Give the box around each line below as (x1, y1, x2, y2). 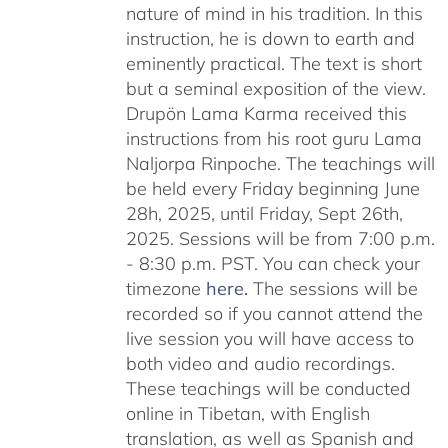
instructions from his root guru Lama (125, 126, 422, 150)
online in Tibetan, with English (125, 401, 370, 425)
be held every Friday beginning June (125, 176, 420, 200)
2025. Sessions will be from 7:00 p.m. (125, 226, 435, 250)
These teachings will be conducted (125, 376, 411, 400)
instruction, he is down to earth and (125, 26, 415, 50)
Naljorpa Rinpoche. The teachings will (125, 151, 435, 175)
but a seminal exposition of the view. (125, 76, 426, 100)
